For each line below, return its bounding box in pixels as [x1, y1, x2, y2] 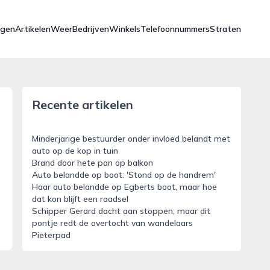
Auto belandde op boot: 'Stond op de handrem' [31, 169, 216, 180]
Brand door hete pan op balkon [31, 157, 153, 168]
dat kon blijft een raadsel [31, 193, 128, 204]
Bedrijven [72, 24, 109, 34]
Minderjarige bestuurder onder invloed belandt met [31, 133, 230, 144]
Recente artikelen [31, 97, 133, 112]
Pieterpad [31, 230, 71, 240]
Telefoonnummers [140, 24, 210, 34]
